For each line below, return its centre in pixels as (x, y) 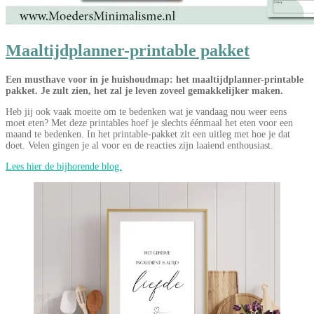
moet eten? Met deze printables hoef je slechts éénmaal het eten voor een (149, 123)
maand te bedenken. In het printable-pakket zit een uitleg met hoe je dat (148, 134)
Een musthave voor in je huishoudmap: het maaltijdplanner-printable (155, 79)
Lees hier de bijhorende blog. (64, 166)
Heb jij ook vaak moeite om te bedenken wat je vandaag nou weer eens (146, 111)
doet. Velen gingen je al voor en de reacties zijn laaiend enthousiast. (139, 145)
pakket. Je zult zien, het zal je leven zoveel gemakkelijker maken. (144, 90)
